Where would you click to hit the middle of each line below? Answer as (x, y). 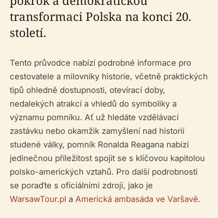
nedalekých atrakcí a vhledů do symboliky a (93, 104)
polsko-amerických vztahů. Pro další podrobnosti (104, 172)
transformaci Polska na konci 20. (100, 16)
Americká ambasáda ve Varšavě (137, 199)
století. (28, 32)
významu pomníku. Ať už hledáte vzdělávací (94, 117)
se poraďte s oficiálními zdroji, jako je (81, 185)
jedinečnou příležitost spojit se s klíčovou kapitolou (107, 158)
